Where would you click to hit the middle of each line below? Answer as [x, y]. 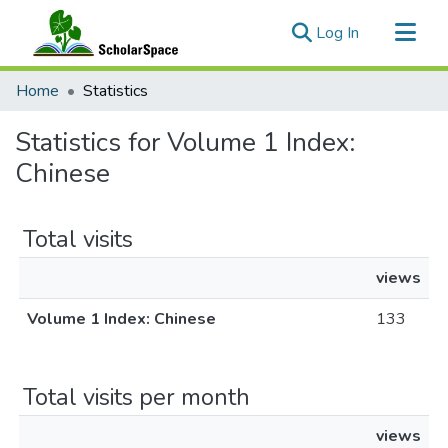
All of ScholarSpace [84, 114]
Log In [337, 33]
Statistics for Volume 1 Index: [185, 142]
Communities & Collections [108, 82]
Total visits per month [136, 397]
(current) [387, 32]
